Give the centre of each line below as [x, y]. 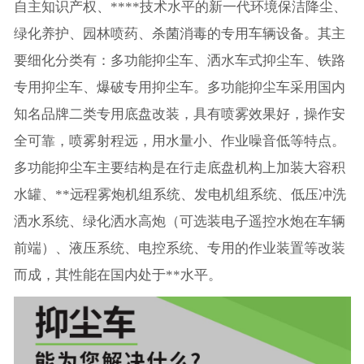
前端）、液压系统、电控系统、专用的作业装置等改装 [179, 249]
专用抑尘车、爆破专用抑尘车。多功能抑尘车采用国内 [179, 88]
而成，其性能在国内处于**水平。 [117, 275]
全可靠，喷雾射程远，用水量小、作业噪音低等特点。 [179, 141]
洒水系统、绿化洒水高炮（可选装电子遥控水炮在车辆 [179, 222]
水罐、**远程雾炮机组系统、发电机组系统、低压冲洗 [180, 195]
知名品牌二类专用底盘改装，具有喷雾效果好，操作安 [179, 115]
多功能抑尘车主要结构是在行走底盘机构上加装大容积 [179, 168]
